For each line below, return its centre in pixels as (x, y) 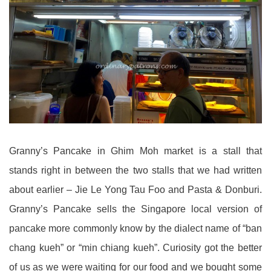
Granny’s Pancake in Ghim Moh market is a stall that (135, 151)
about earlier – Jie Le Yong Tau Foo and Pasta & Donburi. (135, 189)
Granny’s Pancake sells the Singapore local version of (135, 209)
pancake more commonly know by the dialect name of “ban (135, 228)
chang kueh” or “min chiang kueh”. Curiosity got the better (135, 247)
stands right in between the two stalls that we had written (135, 170)
